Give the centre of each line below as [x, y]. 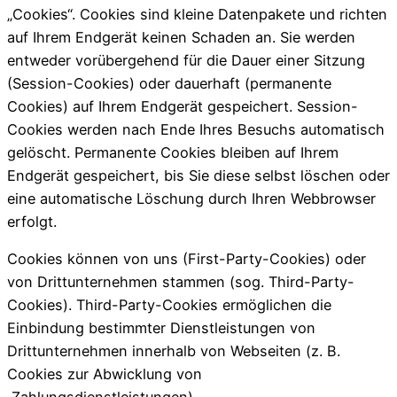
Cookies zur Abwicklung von [105, 374]
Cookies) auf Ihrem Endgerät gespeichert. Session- [183, 107]
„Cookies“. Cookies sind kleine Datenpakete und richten [197, 15]
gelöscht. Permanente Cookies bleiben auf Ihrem [173, 153]
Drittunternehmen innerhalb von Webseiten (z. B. [174, 351]
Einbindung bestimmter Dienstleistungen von [161, 328]
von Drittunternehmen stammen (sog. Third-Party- [181, 282]
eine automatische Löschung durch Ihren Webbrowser [191, 199]
